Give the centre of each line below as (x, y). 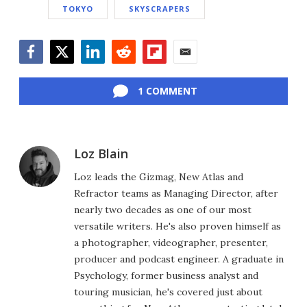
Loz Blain (101, 153)
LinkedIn (102, 70)
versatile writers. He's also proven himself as (177, 226)
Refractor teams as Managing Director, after (176, 193)
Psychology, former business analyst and (166, 275)
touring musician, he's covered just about (168, 292)
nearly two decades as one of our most (163, 209)
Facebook (43, 70)
